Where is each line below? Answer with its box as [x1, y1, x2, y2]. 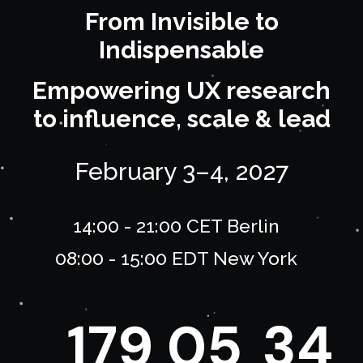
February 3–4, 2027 [74, 156, 288, 186]
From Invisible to [84, 6, 279, 36]
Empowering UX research [32, 75, 331, 105]
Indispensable [98, 35, 265, 65]
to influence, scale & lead [32, 104, 331, 134]
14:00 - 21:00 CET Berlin [72, 214, 280, 237]
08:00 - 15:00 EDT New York [54, 246, 297, 270]
